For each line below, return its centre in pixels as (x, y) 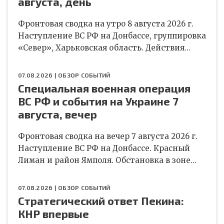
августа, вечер (57, 114)
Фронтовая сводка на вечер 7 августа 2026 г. (108, 136)
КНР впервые (53, 213)
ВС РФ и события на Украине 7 (98, 101)
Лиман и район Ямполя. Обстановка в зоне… (107, 160)
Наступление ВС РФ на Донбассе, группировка (112, 35)
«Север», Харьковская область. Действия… (104, 47)
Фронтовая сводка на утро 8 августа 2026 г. (106, 23)
